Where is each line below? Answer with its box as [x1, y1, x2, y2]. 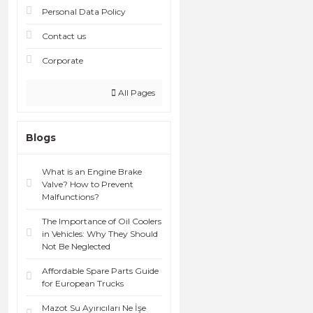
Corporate [42, 55, 83, 66]
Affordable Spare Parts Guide [42, 265, 159, 277]
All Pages [115, 87, 155, 99]
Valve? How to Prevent [42, 179, 133, 190]
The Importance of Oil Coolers [42, 216, 161, 227]
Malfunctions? [42, 191, 99, 203]
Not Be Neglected [42, 241, 110, 252]
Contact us [42, 31, 86, 42]
